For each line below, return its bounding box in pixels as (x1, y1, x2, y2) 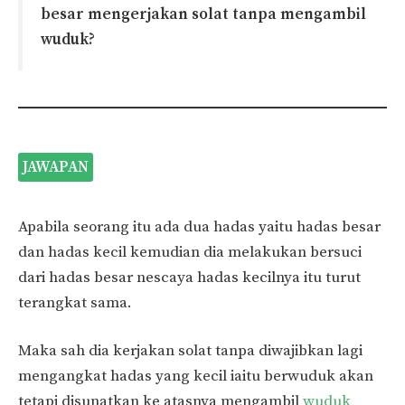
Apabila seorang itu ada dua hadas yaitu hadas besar (18, 216, 381, 237)
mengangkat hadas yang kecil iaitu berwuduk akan (18, 366, 373, 387)
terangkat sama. (18, 292, 132, 313)
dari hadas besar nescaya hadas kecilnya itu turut (18, 267, 361, 287)
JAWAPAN (23, 157, 89, 178)
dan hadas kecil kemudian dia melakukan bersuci (18, 241, 362, 262)
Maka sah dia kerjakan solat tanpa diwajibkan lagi (18, 341, 363, 362)
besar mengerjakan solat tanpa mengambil (41, 5, 366, 25)
